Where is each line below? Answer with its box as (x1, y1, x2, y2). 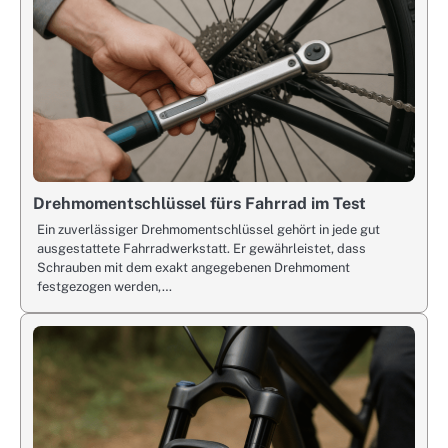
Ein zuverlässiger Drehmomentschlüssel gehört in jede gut (37, 222, 380, 238)
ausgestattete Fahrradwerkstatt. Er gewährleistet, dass (37, 241, 366, 257)
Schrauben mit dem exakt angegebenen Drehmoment (37, 260, 350, 276)
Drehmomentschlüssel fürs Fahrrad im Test (33, 194, 366, 214)
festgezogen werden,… (37, 279, 172, 295)
